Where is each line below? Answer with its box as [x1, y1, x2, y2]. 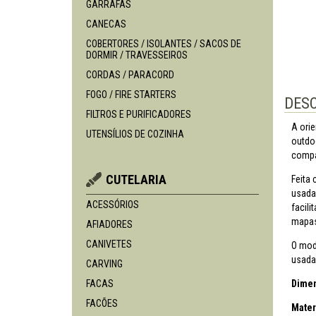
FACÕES [86, 298, 118, 309]
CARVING [86, 258, 123, 269]
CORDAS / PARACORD [86, 69, 174, 80]
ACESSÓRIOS [86, 199, 139, 210]
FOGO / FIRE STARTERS [86, 89, 176, 100]
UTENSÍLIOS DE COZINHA [86, 128, 184, 140]
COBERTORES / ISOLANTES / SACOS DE [86, 38, 241, 49]
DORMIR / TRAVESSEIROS [86, 49, 188, 61]
